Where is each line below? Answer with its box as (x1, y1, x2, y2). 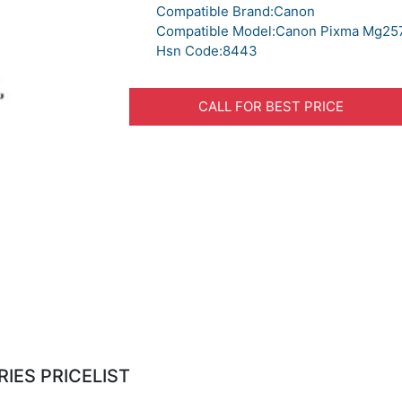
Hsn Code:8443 (156, 42, 258, 59)
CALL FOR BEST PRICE (197, 98, 344, 115)
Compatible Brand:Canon (156, 3, 315, 20)
